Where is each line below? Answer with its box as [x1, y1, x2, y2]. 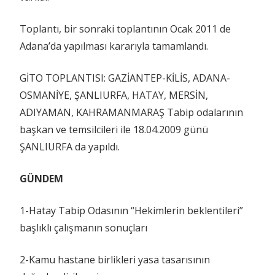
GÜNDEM [20, 171, 63, 185]
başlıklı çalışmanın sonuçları [20, 220, 147, 234]
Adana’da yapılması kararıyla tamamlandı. [20, 39, 208, 53]
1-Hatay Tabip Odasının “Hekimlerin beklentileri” [20, 203, 243, 217]
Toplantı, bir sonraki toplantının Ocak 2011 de [20, 21, 231, 36]
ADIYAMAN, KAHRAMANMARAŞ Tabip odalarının [20, 105, 243, 119]
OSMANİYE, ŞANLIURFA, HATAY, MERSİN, [20, 88, 208, 102]
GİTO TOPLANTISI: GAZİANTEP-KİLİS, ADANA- [20, 71, 230, 85]
